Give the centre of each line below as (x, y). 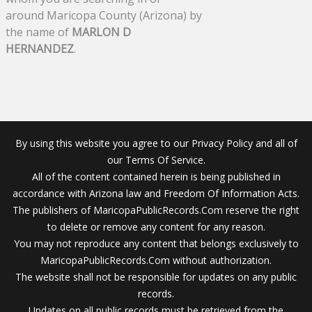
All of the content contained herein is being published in (156, 177)
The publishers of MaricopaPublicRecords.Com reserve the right (156, 210)
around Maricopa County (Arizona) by (104, 16)
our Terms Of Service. (156, 160)
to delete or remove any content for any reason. (156, 227)
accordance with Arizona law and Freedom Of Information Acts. (156, 194)
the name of (39, 32)
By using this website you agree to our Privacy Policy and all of (156, 143)
